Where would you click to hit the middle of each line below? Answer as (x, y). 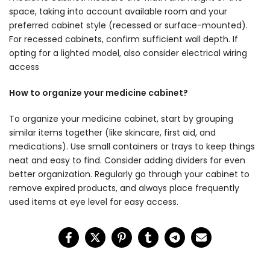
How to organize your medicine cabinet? (99, 93)
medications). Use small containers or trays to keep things (132, 146)
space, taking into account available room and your (118, 11)
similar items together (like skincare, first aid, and (112, 132)
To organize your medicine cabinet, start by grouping (121, 118)
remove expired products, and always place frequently (124, 188)
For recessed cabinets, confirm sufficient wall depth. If (124, 39)
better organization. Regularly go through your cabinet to (129, 174)
